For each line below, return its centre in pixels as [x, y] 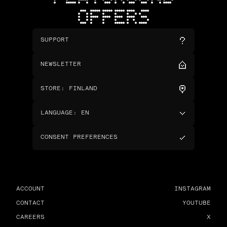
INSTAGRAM [193, 189]
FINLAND [83, 89]
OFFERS [113, 18]
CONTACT [30, 203]
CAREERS [30, 218]
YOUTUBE [197, 203]
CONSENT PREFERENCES [79, 138]
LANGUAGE [57, 113]
